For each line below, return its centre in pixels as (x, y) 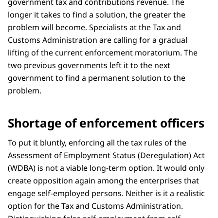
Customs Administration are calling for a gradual (98, 40)
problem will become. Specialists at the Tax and (94, 27)
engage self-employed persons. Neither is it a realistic (106, 193)
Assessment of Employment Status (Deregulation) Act (106, 155)
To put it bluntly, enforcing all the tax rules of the (97, 142)
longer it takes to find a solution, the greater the (97, 14)
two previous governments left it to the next (89, 65)
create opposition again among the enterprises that (103, 180)
